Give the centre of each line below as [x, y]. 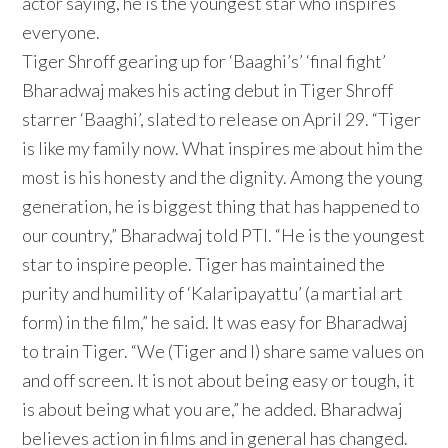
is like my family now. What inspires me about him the [223, 148]
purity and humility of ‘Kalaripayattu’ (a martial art [213, 293]
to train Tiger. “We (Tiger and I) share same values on [223, 351]
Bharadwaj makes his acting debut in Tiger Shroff [208, 90]
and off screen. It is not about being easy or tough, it [219, 380]
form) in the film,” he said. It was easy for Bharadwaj [215, 322]
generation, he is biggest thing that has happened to [221, 206]
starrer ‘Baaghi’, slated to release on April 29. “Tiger [222, 119]
